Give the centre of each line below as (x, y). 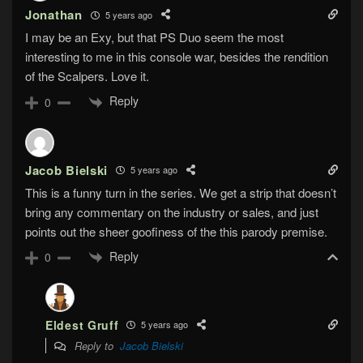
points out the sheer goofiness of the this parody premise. (176, 231)
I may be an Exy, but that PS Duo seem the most (154, 37)
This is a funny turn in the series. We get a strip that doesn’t (181, 192)
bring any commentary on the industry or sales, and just (172, 211)
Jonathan (54, 15)
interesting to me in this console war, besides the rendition (177, 57)
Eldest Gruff (82, 325)
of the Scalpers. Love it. (87, 76)
